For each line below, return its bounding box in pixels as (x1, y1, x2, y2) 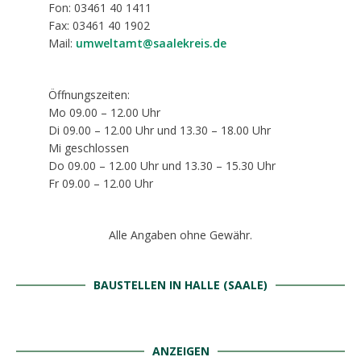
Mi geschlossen (48, 140, 129, 156)
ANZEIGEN (151, 343, 210, 359)
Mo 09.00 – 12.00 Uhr (48, 105, 160, 120)
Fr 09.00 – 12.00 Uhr (48, 176, 153, 191)
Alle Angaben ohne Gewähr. (109, 227, 252, 243)
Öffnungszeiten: (48, 87, 130, 102)
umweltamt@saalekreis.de (76, 35, 226, 51)
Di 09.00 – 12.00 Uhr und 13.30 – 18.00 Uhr (48, 122, 271, 138)
